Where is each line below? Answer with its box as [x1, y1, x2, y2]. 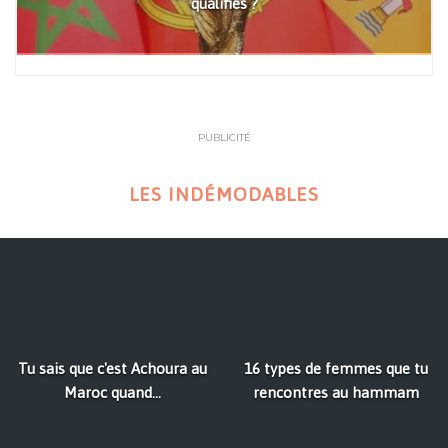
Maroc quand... [63, 384, 161, 402]
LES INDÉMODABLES [129, 183, 319, 206]
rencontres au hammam [253, 384, 419, 402]
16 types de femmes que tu [244, 360, 428, 378]
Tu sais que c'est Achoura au [17, 360, 207, 378]
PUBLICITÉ [197, 131, 251, 145]
